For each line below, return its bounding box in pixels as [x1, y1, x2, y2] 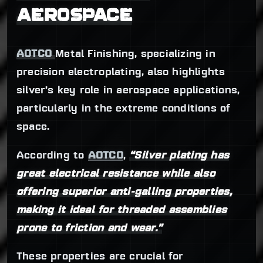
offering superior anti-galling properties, [16, 187, 232, 197]
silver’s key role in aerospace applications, [16, 86, 240, 96]
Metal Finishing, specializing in [55, 49, 215, 60]
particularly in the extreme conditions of [16, 104, 231, 114]
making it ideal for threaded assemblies [16, 205, 227, 215]
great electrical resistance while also [16, 168, 215, 179]
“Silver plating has [129, 150, 230, 161]
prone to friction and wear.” [16, 223, 163, 234]
